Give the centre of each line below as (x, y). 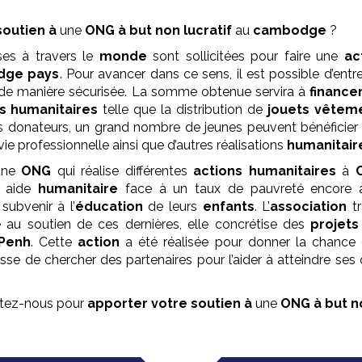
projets (335, 225)
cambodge (292, 31)
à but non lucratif (175, 31)
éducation (109, 207)
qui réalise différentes (122, 171)
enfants (228, 207)
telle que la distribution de (183, 110)
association (309, 207)
